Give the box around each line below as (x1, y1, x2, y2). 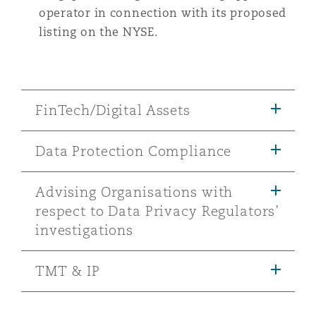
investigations (35, 221, 134, 238)
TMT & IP (35, 262, 100, 279)
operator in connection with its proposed (39, 6, 287, 20)
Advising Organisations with (35, 183, 233, 200)
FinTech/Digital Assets (35, 102, 190, 119)
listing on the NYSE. (39, 25, 158, 39)
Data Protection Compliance (35, 142, 232, 159)
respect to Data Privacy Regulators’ (35, 202, 280, 219)
